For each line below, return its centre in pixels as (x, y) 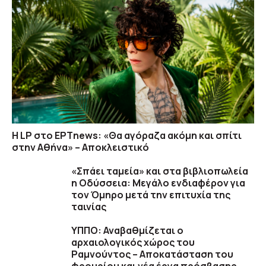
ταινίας (89, 207)
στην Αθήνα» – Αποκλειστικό (80, 148)
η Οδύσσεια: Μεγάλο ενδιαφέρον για (158, 183)
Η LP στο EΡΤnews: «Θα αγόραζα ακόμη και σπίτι (127, 136)
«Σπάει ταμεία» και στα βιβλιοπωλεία (160, 171)
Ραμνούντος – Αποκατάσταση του (152, 254)
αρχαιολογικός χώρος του (133, 243)
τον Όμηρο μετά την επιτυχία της (151, 195)
